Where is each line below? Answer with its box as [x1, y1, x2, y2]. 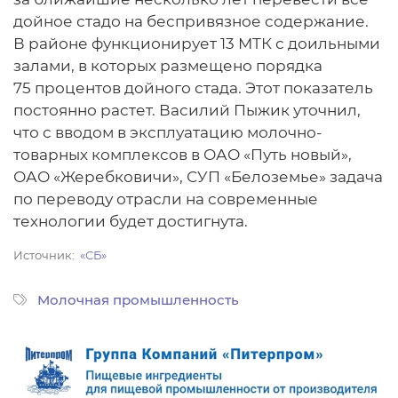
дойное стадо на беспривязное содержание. [13, 12, 369, 30]
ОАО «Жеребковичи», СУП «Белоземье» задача [13, 167, 383, 186]
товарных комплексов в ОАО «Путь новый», [13, 145, 352, 163]
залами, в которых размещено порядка [13, 56, 322, 75]
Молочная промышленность [37, 291, 239, 308]
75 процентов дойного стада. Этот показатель [13, 78, 373, 97]
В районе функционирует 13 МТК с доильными [13, 34, 380, 52]
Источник [13, 248, 72, 262]
